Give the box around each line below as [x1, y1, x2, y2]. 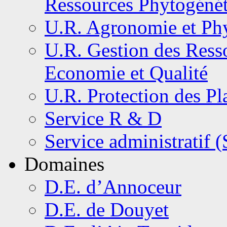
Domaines [24, 153, 104, 175]
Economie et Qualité [45, 62, 208, 84]
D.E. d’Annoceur [45, 176, 181, 198]
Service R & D [45, 107, 162, 129]
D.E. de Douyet [45, 199, 169, 220]
